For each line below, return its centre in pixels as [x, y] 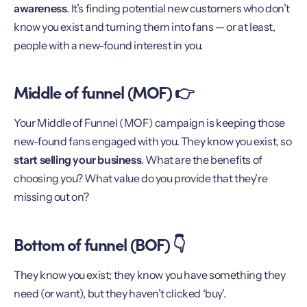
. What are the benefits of [202, 160]
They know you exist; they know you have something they [150, 274]
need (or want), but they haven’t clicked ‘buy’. [121, 293]
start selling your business [78, 160]
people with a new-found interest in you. [109, 45]
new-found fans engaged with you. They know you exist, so [153, 142]
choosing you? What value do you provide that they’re [141, 179]
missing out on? [51, 197]
